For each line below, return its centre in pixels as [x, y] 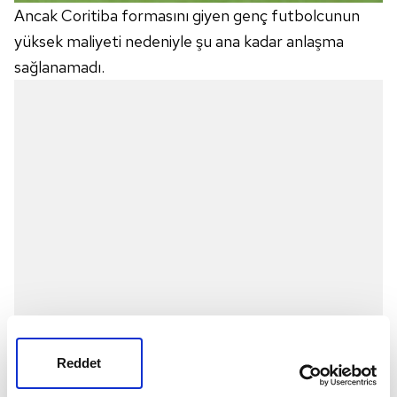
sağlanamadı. [59, 67]
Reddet [79, 362]
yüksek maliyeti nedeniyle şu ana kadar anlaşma [179, 42]
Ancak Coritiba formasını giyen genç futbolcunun [187, 16]
